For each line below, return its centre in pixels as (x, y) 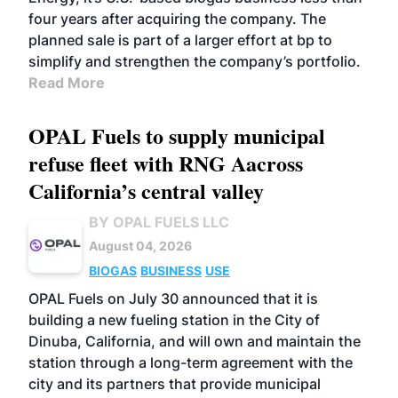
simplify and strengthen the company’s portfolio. (195, 61)
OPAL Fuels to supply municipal (177, 135)
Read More (67, 83)
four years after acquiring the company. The (177, 19)
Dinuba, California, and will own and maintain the (195, 341)
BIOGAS (113, 271)
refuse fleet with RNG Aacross (166, 163)
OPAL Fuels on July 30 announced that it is (173, 298)
